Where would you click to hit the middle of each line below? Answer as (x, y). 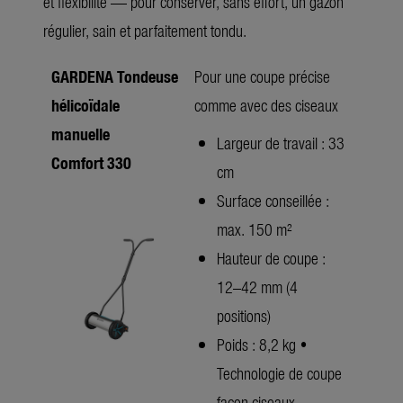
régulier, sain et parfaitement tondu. (145, 30)
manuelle (81, 133)
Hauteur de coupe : (271, 257)
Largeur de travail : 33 (281, 142)
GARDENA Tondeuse (115, 76)
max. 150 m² (255, 228)
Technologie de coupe (279, 372)
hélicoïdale (85, 104)
